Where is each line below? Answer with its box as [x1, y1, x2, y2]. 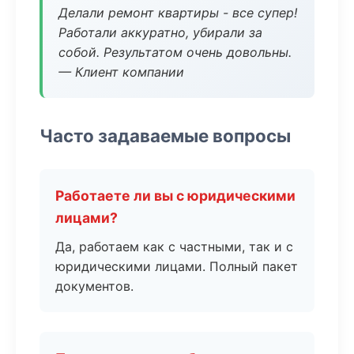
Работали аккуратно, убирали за [58, 24, 262, 40]
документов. [55, 278, 134, 294]
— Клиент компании [58, 64, 184, 80]
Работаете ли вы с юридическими [55, 187, 296, 204]
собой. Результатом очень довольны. [58, 44, 292, 60]
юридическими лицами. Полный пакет [55, 258, 298, 274]
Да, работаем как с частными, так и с [55, 239, 293, 254]
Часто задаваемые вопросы [40, 125, 291, 146]
